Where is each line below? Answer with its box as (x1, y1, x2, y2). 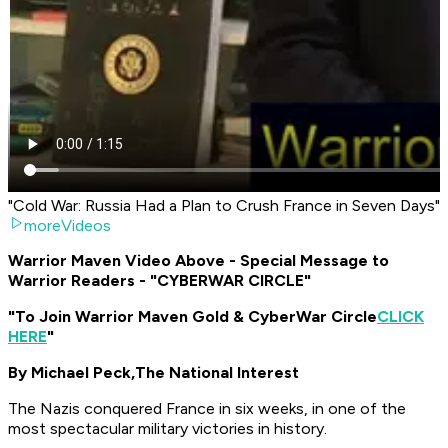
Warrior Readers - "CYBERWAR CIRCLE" (8, 271, 311, 291)
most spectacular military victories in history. (8, 419, 327, 439)
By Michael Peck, (8, 363, 135, 383)
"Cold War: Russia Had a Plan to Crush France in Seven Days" (8, 196, 440, 216)
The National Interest (135, 363, 299, 383)
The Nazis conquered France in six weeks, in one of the (8, 399, 406, 419)
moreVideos (24, 216, 111, 236)
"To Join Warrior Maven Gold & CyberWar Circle (8, 307, 377, 327)
